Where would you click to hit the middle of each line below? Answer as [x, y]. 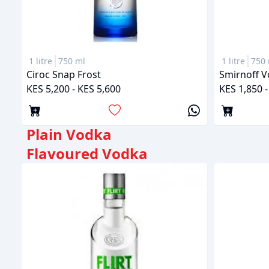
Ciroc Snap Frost [64, 74]
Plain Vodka [69, 134]
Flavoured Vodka [87, 153]
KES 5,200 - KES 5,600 [74, 89]
